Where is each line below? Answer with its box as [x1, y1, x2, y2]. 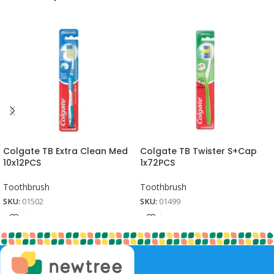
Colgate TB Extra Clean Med [3, 144, 128, 157]
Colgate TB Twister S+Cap [140, 144, 257, 157]
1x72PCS [140, 156, 175, 169]
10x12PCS [3, 156, 41, 169]
